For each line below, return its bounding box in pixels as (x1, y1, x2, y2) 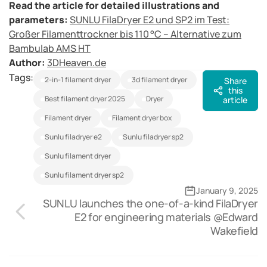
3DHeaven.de (47, 56, 106, 70)
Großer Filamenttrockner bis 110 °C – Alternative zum (9, 27, 241, 41)
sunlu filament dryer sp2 (49, 170, 124, 181)
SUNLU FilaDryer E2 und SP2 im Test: (70, 13, 229, 27)
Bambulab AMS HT (9, 42, 91, 55)
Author (9, 56, 42, 70)
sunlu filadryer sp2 (128, 132, 184, 142)
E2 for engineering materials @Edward (74, 210, 258, 225)
